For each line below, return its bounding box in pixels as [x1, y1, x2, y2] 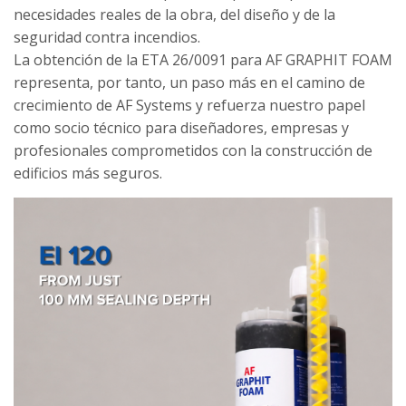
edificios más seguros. [14, 163, 162, 183]
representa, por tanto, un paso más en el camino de [14, 72, 365, 92]
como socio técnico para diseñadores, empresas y [14, 118, 349, 138]
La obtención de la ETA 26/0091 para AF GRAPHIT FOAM [14, 50, 392, 70]
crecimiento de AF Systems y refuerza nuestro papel [14, 95, 365, 115]
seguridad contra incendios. [14, 27, 200, 47]
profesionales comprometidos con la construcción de [14, 140, 372, 160]
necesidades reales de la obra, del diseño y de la [14, 5, 335, 24]
